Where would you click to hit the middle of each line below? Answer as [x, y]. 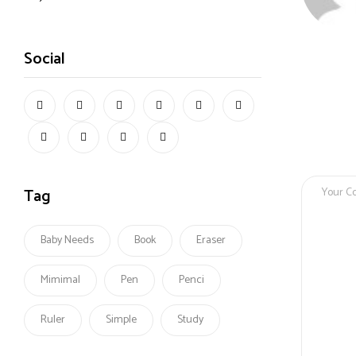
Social [44, 60]
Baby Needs [67, 241]
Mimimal [60, 281]
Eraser [211, 241]
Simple [121, 320]
